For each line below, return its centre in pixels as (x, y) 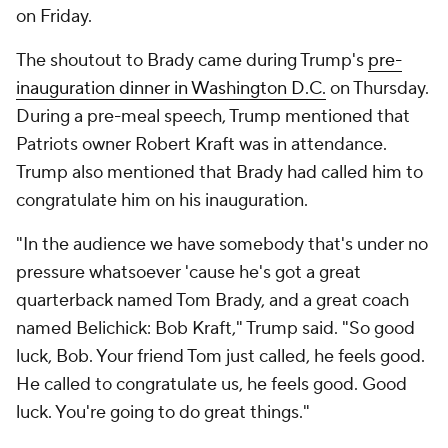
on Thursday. (377, 88)
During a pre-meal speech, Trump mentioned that (213, 116)
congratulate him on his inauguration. (162, 200)
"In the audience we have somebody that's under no (222, 244)
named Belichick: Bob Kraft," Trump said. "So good (215, 328)
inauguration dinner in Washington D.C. (171, 88)
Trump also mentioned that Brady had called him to (219, 172)
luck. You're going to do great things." (163, 412)
